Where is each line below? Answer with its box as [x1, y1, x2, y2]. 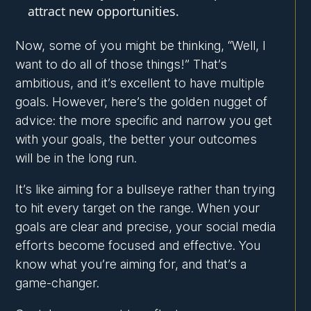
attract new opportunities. [28, 3, 180, 20]
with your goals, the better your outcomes [15, 132, 258, 147]
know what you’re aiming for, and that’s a [15, 257, 247, 272]
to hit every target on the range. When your [15, 201, 260, 216]
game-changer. [15, 276, 100, 291]
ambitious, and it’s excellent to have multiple [15, 76, 265, 91]
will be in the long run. [15, 151, 137, 166]
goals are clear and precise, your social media [15, 219, 276, 235]
